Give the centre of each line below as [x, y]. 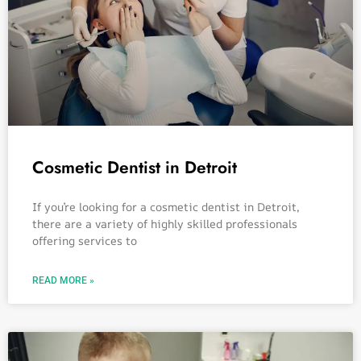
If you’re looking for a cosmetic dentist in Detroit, [166, 206]
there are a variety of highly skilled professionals [165, 223]
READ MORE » [63, 280]
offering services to [85, 240]
